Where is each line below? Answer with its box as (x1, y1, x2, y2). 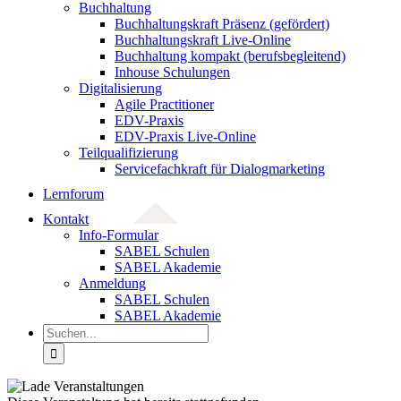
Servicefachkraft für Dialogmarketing (115, 161, 325, 176)
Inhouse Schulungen (115, 64, 230, 80)
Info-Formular (79, 227, 158, 243)
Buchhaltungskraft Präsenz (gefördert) (115, 16, 329, 31)
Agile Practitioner (115, 97, 214, 112)
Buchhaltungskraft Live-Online (115, 32, 291, 47)
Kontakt (43, 211, 89, 226)
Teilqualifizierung (79, 145, 178, 160)
